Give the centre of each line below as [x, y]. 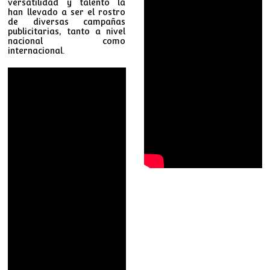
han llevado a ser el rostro [67, 12]
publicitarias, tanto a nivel [67, 31]
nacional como [67, 41]
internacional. [36, 50]
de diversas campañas [67, 21]
